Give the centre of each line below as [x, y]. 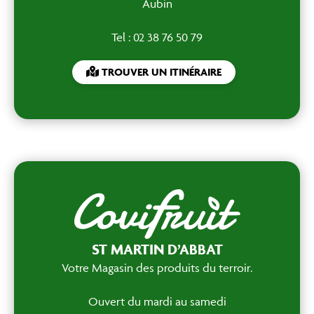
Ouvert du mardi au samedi [157, 301]
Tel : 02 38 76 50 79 [157, 37]
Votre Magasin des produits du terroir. [157, 268]
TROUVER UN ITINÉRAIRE [160, 72]
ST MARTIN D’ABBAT [157, 249]
